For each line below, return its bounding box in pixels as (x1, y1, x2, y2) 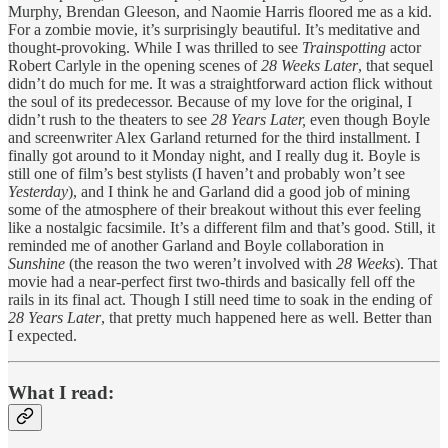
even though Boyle (306, 111, 430, 128)
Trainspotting (302, 39, 386, 56)
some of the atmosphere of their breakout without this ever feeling (8, 201, 421, 218)
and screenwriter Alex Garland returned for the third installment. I (8, 129, 420, 146)
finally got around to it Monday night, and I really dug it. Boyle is (8, 147, 420, 164)
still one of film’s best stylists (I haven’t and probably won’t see (8, 165, 405, 182)
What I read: (8, 381, 114, 403)
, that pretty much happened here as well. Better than (101, 309, 432, 326)
